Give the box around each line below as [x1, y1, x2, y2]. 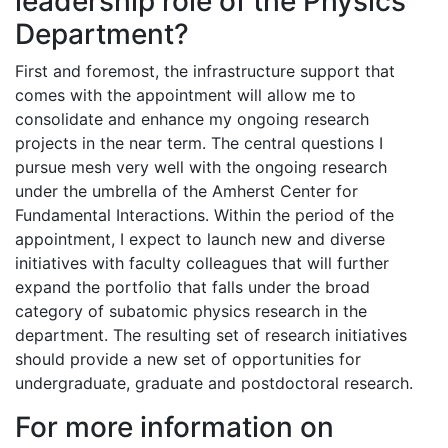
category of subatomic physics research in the [15, 300, 367, 321]
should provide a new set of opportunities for [15, 348, 361, 369]
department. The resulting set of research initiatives [15, 324, 407, 345]
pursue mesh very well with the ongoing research [15, 156, 387, 177]
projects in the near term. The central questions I [15, 132, 383, 153]
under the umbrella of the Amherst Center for [15, 180, 358, 201]
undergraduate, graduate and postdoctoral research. [15, 372, 413, 393]
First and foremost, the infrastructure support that [15, 60, 395, 81]
